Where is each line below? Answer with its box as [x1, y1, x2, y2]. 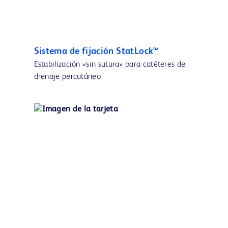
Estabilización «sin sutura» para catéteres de [34, 61, 186, 69]
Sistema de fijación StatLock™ [34, 47, 159, 56]
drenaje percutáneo [34, 73, 101, 81]
